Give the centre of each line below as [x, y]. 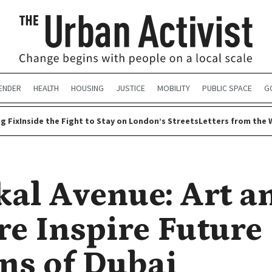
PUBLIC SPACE [227, 88]
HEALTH [46, 88]
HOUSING [87, 88]
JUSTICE [131, 88]
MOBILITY [174, 88]
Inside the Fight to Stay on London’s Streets [109, 121]
